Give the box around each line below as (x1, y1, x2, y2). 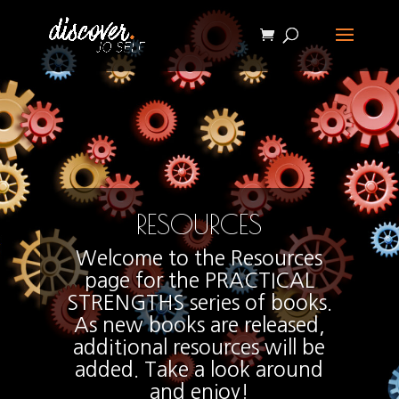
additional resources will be (73, 337, 326, 357)
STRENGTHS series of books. (66, 292, 332, 313)
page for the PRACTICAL (84, 270, 314, 290)
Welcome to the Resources (76, 248, 323, 268)
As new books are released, (73, 314, 325, 335)
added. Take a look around (75, 359, 324, 379)
